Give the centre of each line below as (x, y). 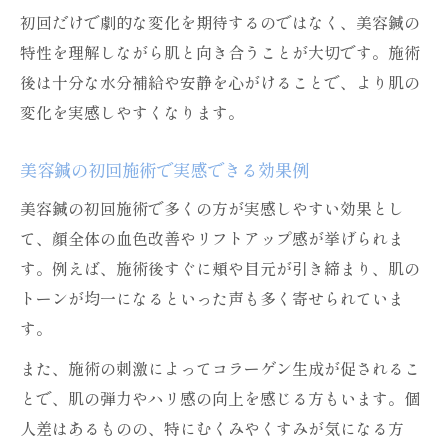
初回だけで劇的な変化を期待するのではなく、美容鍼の (220, 22)
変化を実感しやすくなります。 (132, 112)
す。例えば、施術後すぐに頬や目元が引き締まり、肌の (220, 268)
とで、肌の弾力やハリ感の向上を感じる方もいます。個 (220, 398)
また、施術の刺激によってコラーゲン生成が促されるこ (220, 368)
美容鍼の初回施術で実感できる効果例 (164, 169)
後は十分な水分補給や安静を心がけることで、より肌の (220, 82)
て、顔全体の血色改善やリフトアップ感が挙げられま (212, 238)
